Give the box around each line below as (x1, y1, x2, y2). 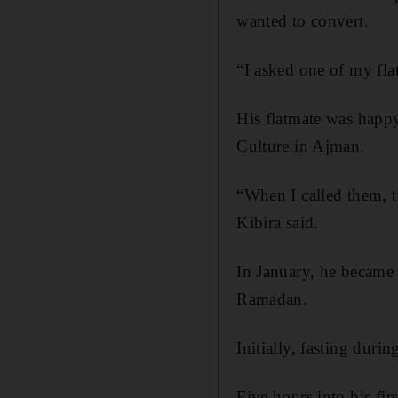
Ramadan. (236, 289, 308, 308)
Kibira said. (236, 212, 319, 232)
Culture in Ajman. (236, 136, 365, 155)
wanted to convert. (236, 11, 369, 30)
